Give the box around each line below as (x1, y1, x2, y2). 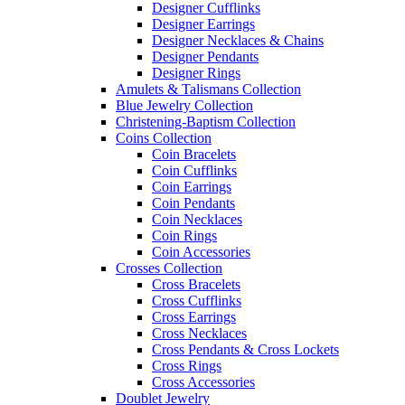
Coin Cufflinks (152, 162, 237, 178)
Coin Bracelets (152, 146, 236, 162)
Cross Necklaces (152, 325, 247, 341)
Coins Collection (116, 129, 212, 146)
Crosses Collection (116, 259, 222, 276)
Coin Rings (152, 227, 217, 243)
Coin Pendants (152, 194, 235, 211)
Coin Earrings (152, 178, 231, 194)
